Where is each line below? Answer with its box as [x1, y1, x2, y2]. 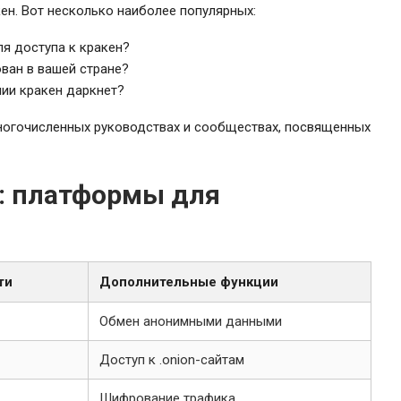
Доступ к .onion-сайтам [99, 351, 244, 368]
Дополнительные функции [99, 273, 278, 290]
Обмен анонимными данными [99, 312, 282, 329]
